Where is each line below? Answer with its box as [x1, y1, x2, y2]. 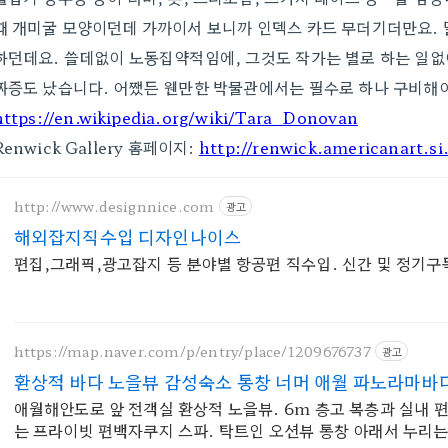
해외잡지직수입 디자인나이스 [13, 223, 242, 249]
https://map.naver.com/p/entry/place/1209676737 [13, 340, 371, 361]
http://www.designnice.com [13, 195, 215, 216]
